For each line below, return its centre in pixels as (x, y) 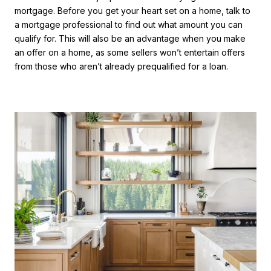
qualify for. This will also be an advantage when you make (130, 38)
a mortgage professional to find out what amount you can (129, 24)
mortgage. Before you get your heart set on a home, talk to (132, 11)
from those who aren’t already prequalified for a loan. (121, 66)
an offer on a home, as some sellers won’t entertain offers (130, 52)
